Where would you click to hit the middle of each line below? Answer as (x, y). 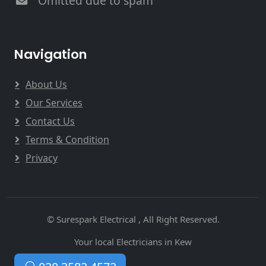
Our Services (54, 103)
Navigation (51, 55)
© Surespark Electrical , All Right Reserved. (133, 219)
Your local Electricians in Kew (133, 242)
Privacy (42, 158)
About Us (46, 85)
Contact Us (50, 121)
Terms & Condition (67, 140)
